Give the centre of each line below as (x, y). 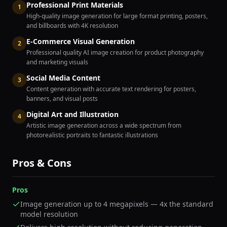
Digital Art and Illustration (72, 114)
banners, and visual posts (62, 99)
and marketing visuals (57, 62)
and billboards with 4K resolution (72, 26)
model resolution (49, 214)
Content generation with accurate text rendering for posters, (111, 89)
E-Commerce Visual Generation (81, 41)
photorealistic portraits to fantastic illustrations (92, 135)
